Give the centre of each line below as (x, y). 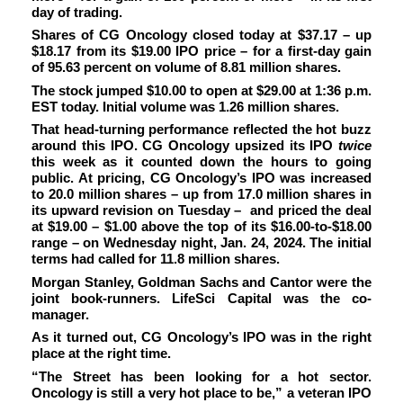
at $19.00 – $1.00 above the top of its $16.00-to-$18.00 (201, 227)
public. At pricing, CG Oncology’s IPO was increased (201, 178)
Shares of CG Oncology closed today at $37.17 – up (201, 35)
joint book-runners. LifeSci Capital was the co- (201, 298)
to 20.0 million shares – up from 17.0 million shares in (201, 194)
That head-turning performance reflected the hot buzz (201, 130)
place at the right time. (101, 354)
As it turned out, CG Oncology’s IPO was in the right (201, 337)
